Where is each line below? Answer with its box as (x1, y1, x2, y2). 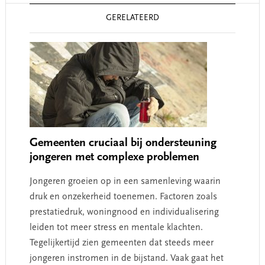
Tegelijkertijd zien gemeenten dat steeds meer (29, 238, 214, 248)
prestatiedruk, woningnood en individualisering (29, 208, 219, 217)
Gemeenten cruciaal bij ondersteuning (29, 137, 216, 149)
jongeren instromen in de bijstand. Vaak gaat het (29, 254, 224, 263)
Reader (5, 4, 42, 17)
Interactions (5, 20, 69, 33)
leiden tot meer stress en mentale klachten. (29, 223, 203, 232)
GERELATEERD (105, 14, 159, 22)
